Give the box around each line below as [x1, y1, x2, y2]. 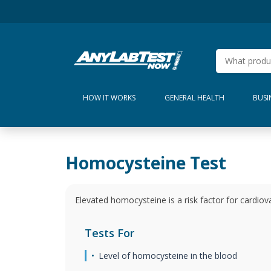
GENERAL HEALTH [164, 93, 224, 103]
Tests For [85, 226, 134, 240]
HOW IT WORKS [83, 93, 135, 103]
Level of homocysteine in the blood [99, 250, 237, 261]
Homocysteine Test [65, 151, 226, 174]
